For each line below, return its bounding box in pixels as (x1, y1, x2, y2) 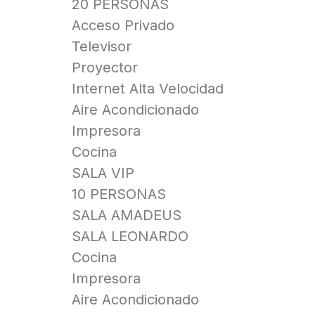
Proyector (72, 59, 138, 77)
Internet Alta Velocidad (72, 80, 224, 98)
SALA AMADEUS (72, 207, 181, 224)
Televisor (72, 38, 131, 56)
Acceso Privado (72, 17, 174, 34)
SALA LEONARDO (72, 228, 188, 245)
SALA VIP (72, 165, 134, 182)
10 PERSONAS (72, 186, 166, 203)
